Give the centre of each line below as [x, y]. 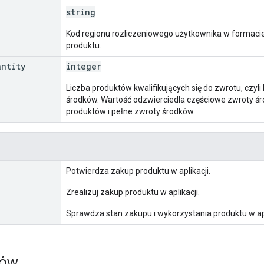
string [81, 12]
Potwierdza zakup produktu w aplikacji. [138, 171]
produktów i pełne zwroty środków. [131, 111]
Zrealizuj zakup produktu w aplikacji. [133, 192]
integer [84, 66]
